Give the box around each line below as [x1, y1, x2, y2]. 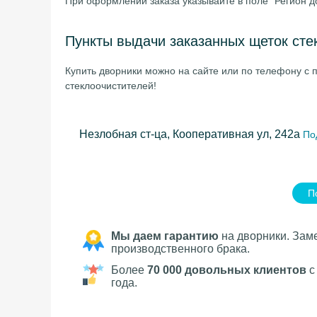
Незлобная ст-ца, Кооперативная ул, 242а [79, 128, 300, 140]
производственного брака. [111, 243, 250, 255]
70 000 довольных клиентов [147, 264, 306, 276]
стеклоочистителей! [65, 80, 156, 91]
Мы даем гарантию [111, 230, 219, 242]
